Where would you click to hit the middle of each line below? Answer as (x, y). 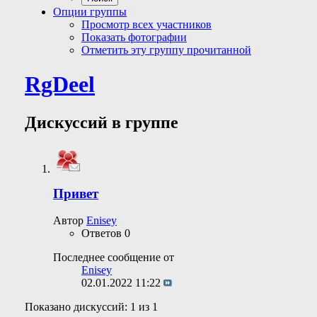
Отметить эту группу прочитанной (166, 50)
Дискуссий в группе (102, 122)
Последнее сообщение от (114, 258)
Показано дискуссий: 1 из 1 (91, 307)
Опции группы (90, 12)
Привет (76, 193)
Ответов (102, 234)
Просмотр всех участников (146, 24)
